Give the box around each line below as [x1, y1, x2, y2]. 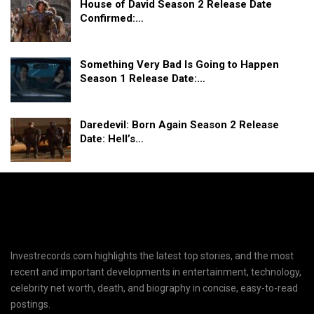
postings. [11, 299, 50, 310]
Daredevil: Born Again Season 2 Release [80, 118, 279, 131]
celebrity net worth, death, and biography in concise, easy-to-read [11, 282, 298, 294]
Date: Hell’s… [80, 132, 144, 145]
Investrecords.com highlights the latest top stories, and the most [11, 250, 294, 262]
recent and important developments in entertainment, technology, [11, 266, 301, 278]
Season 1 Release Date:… [80, 72, 205, 86]
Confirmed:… [80, 12, 144, 25]
